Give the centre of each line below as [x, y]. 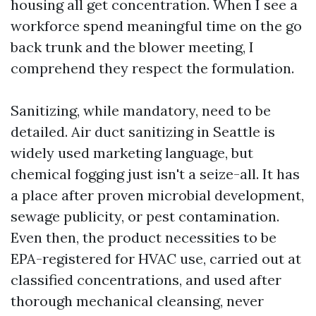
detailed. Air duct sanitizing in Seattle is [143, 132]
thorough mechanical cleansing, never [137, 301]
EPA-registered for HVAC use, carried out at [156, 259]
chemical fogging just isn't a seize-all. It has [155, 174]
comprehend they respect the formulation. [152, 68]
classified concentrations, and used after [146, 280]
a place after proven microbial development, [157, 195]
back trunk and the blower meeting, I [132, 47]
